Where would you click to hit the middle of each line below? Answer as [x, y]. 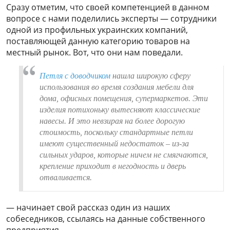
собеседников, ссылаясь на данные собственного [106, 218]
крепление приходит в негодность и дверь [113, 166]
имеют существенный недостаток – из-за [114, 143]
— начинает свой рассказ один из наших [88, 207]
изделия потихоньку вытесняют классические [120, 109]
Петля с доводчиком [75, 75]
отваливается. [66, 177]
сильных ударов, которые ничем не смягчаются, [124, 155]
